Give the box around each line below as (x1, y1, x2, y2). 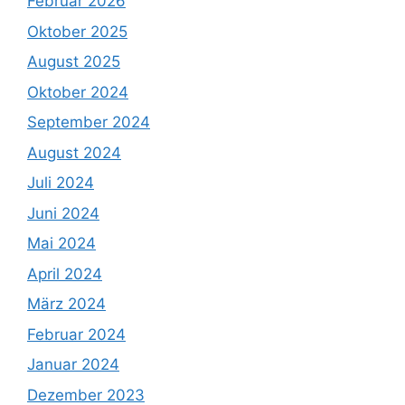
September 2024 (27, 113, 150, 132)
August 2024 (27, 143, 121, 162)
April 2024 (27, 264, 102, 283)
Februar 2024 (27, 325, 126, 344)
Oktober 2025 (27, 22, 127, 41)
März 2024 (27, 295, 106, 314)
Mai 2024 (27, 234, 96, 253)
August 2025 (27, 52, 120, 71)
